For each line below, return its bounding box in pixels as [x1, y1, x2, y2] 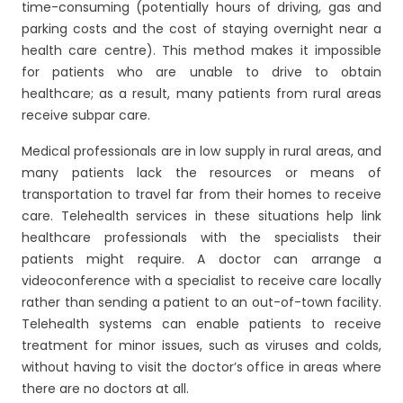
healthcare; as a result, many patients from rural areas [22, 85, 381, 103]
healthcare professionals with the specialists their [22, 228, 381, 246]
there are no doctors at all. [22, 380, 189, 398]
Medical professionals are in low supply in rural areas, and [22, 142, 381, 160]
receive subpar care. [22, 106, 150, 124]
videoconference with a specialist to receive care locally [22, 272, 381, 290]
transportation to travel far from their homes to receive [22, 185, 381, 203]
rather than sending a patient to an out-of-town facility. [22, 293, 381, 311]
